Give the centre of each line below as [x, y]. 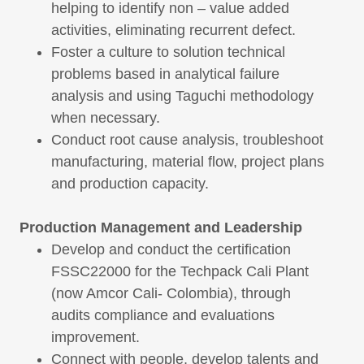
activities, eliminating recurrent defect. [176, 30]
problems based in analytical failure [166, 74]
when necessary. [106, 118]
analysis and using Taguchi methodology [183, 96]
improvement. [98, 338]
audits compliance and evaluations [163, 316]
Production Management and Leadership [161, 228]
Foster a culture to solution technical [169, 52]
